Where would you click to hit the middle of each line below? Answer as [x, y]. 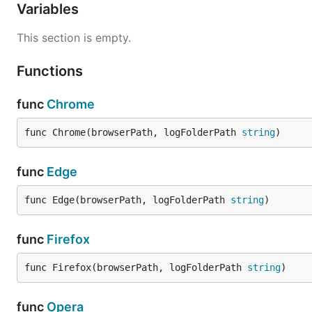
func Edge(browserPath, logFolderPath [127, 200]
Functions [52, 71]
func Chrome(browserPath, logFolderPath [133, 132]
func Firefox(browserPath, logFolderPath [136, 267]
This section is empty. [74, 38]
